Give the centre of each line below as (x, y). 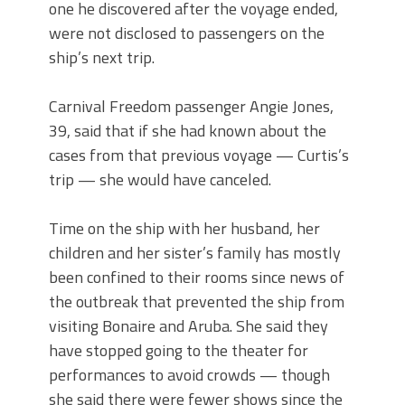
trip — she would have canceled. (160, 179)
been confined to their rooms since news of (197, 277)
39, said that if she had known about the (188, 131)
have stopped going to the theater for (179, 350)
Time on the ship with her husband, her (184, 228)
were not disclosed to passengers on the (187, 33)
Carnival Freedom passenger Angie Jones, (191, 106)
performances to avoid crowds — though (189, 375)
